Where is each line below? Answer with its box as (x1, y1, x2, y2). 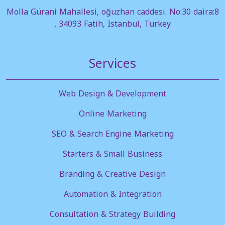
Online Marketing (78, 105, 147, 122)
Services (89, 51, 136, 76)
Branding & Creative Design (59, 166, 166, 182)
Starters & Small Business (63, 146, 162, 162)
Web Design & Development (59, 85, 166, 101)
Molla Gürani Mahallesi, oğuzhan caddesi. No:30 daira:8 (6, 4, 219, 20)
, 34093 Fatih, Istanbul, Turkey (54, 16, 171, 32)
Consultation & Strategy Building (50, 206, 175, 222)
